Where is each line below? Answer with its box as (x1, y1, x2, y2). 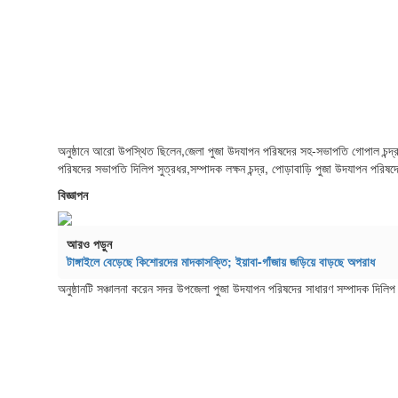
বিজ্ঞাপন (58, 185, 88, 203)
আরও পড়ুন (67, 234, 112, 252)
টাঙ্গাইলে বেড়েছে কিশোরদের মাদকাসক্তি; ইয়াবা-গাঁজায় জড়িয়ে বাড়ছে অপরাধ (67, 251, 378, 270)
